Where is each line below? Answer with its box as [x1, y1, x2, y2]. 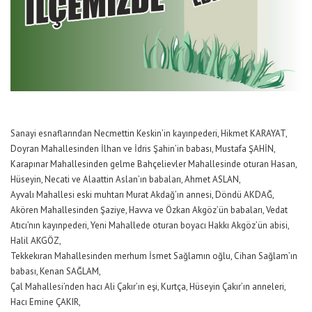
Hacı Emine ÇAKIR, [10, 295, 81, 308]
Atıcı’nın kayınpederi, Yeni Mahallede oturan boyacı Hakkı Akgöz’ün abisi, [10, 219, 289, 231]
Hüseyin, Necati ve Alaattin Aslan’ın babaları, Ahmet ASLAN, [10, 173, 241, 185]
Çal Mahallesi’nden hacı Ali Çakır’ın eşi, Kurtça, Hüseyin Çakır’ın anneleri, [10, 280, 286, 292]
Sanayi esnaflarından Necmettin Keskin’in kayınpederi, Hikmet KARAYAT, [10, 127, 288, 139]
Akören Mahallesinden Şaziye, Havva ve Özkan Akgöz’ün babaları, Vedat [10, 203, 288, 216]
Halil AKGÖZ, [10, 234, 61, 247]
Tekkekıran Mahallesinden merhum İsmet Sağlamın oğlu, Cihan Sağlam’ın [10, 249, 297, 262]
